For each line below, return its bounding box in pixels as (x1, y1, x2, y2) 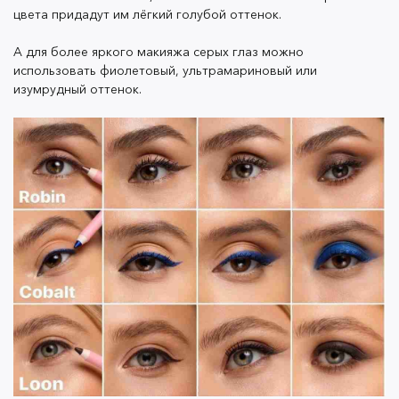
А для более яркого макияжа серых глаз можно (13, 44, 304, 61)
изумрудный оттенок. (13, 81, 142, 98)
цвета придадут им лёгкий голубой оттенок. (13, 6, 281, 23)
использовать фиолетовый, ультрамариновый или (13, 62, 317, 79)
